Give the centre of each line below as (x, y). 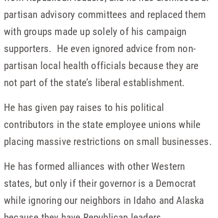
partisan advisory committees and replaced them (105, 14)
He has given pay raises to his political (84, 107)
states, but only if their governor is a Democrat (100, 183)
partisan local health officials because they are (101, 65)
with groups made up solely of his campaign (95, 31)
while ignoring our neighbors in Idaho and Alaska (104, 200)
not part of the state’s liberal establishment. (95, 82)
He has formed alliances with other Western (95, 166)
